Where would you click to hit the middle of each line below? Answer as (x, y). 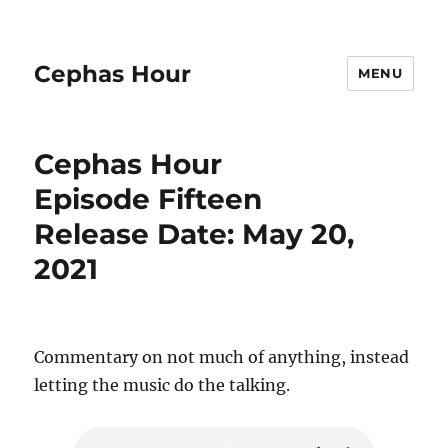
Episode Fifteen (148, 199)
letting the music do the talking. (162, 385)
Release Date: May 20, (194, 234)
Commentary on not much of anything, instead (222, 357)
